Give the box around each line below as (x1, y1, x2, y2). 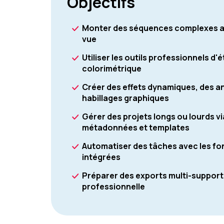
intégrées (82, 151, 120, 162)
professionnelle (82, 181, 145, 192)
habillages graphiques (82, 92, 169, 103)
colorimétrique (82, 63, 141, 74)
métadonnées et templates (82, 122, 189, 133)
